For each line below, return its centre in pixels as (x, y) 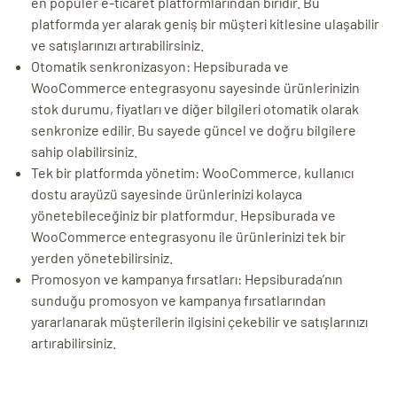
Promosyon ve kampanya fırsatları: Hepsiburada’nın (187, 279)
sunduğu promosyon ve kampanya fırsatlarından (179, 300)
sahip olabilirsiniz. (84, 152)
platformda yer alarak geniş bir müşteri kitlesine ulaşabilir (205, 24)
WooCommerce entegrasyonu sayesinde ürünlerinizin (195, 88)
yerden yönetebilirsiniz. (102, 258)
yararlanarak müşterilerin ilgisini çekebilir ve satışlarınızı (199, 322)
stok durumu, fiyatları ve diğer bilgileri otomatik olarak (195, 109)
